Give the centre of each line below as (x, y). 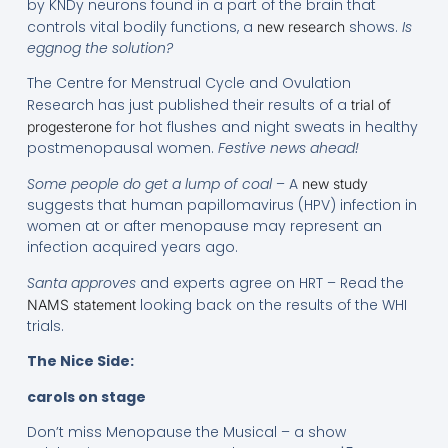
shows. (373, 26)
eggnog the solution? (99, 47)
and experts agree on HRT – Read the (269, 282)
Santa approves (81, 282)
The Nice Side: (80, 361)
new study (334, 184)
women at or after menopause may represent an (204, 226)
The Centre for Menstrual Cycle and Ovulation (188, 83)
